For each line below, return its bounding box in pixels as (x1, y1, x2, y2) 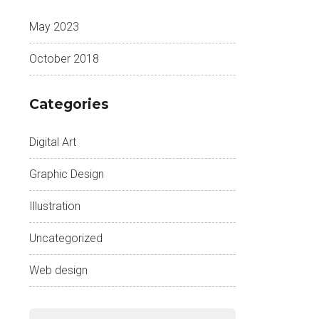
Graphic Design (29, 167, 104, 181)
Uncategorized (29, 231, 103, 245)
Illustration (29, 199, 80, 213)
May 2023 (29, 20, 79, 33)
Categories (29, 96, 109, 113)
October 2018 (29, 52, 99, 66)
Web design (29, 263, 88, 277)
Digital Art (29, 135, 76, 149)
